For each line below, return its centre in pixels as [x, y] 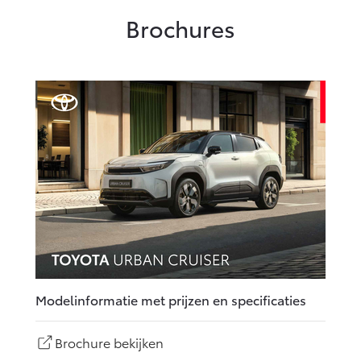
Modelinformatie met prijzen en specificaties [171, 299]
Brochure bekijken [109, 342]
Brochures [180, 27]
